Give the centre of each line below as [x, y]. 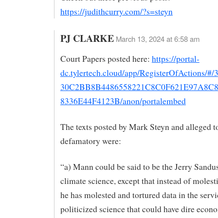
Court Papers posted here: [106, 59]
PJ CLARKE [87, 38]
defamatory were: [91, 141]
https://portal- [175, 59]
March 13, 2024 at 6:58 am [157, 38]
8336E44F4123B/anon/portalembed [123, 101]
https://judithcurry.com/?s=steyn [116, 11]
